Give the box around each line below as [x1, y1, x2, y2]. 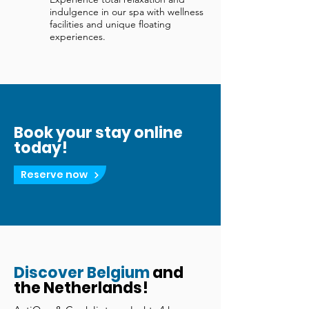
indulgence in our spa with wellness [50, 6, 203, 19]
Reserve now [20, 168, 88, 182]
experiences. [50, 30, 106, 43]
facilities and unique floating [50, 18, 171, 31]
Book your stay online [14, 122, 183, 144]
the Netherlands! [14, 277, 148, 299]
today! [14, 137, 68, 159]
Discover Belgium [14, 262, 150, 284]
